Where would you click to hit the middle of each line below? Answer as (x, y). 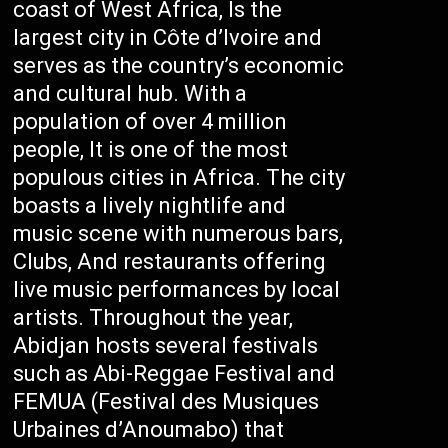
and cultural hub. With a (130, 93)
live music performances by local (177, 289)
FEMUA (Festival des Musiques (166, 401)
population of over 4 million (150, 121)
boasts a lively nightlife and (150, 205)
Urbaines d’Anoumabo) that (149, 429)
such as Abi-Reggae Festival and (174, 373)
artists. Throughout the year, (153, 317)
